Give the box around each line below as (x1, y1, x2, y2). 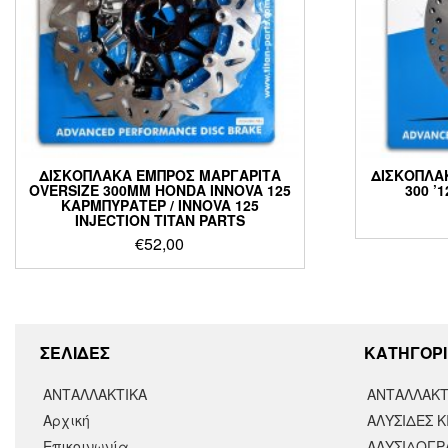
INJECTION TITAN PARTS (74, 209, 245, 230)
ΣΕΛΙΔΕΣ (40, 341, 110, 365)
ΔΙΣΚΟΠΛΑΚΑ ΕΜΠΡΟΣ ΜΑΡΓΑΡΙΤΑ (38, 164, 281, 185)
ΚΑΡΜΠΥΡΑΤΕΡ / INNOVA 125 (60, 194, 259, 215)
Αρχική (43, 410, 90, 431)
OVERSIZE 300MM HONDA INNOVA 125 (28, 179, 291, 200)
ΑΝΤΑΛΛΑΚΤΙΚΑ (43, 384, 147, 405)
